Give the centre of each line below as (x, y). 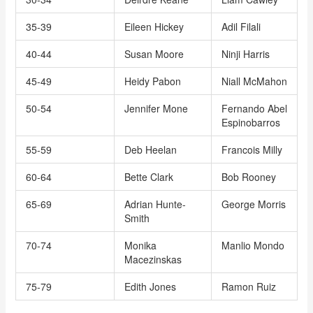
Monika (140, 245)
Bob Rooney (248, 177)
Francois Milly (252, 150)
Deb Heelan (150, 150)
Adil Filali (241, 27)
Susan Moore (154, 54)
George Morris (253, 204)
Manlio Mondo (253, 245)
